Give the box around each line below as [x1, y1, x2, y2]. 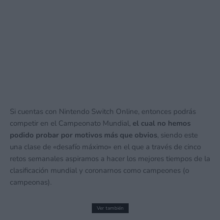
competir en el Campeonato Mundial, [10, 118, 131, 128]
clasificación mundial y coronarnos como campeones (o [10, 165, 189, 175]
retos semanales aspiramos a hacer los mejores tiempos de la [10, 153, 210, 164]
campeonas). [10, 177, 52, 187]
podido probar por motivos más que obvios [10, 130, 157, 140]
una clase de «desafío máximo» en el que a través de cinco [10, 141, 201, 152]
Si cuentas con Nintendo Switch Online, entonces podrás [10, 106, 196, 116]
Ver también [96, 204, 124, 212]
